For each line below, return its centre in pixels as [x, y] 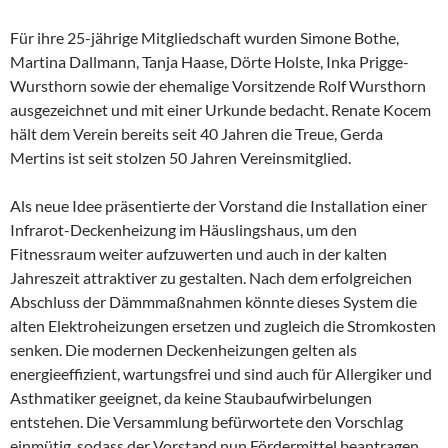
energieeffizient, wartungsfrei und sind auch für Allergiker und [221, 374]
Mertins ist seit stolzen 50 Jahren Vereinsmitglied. [180, 158]
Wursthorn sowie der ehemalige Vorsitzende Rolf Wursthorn [218, 86]
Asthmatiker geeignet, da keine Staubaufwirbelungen [191, 398]
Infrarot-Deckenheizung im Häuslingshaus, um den [183, 230]
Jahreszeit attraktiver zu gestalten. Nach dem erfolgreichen [211, 278]
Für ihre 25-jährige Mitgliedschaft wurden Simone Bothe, [204, 38]
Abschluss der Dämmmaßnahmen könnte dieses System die [213, 302]
